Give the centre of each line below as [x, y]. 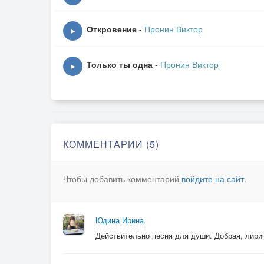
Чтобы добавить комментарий [122, 179]
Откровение [112, 29]
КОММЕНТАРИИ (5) [111, 144]
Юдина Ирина [120, 220]
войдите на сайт [213, 179]
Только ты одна [120, 64]
